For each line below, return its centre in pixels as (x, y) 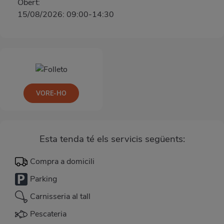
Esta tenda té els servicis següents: (112, 139)
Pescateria (48, 214)
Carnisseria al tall (60, 197)
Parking (43, 179)
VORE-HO (51, 93)
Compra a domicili (62, 162)
